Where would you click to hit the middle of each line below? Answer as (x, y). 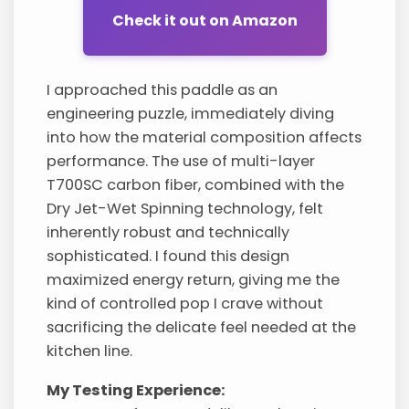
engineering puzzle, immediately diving (191, 114)
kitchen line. (90, 351)
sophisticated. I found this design (168, 257)
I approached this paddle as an (163, 90)
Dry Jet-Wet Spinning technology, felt (185, 209)
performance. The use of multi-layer (181, 162)
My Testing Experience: (136, 390)
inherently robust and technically (168, 233)
